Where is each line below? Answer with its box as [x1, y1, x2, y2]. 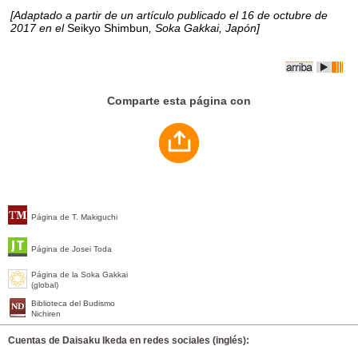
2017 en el [10, 21, 68, 34]
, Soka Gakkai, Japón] [149, 21, 261, 34]
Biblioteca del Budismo [31, 298, 115, 308]
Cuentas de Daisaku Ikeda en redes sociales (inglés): [8, 334, 249, 346]
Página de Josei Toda [31, 244, 112, 253]
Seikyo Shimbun [67, 21, 149, 34]
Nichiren [31, 308, 61, 318]
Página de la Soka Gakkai [31, 269, 128, 279]
